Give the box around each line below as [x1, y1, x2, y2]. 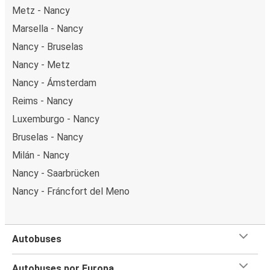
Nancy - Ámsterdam [12, 77, 96, 89]
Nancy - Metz [12, 58, 70, 71]
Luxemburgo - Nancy [12, 113, 99, 125]
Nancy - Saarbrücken [12, 167, 99, 179]
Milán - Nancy [12, 149, 69, 161]
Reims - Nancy [12, 95, 73, 107]
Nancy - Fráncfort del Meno [12, 185, 130, 197]
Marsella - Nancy [12, 22, 83, 34]
